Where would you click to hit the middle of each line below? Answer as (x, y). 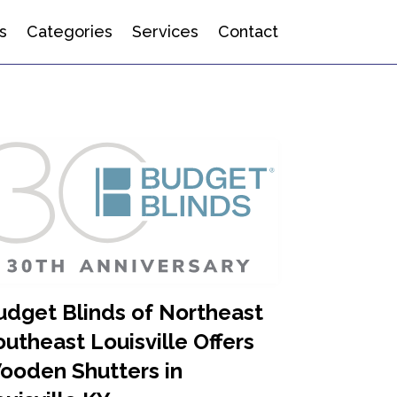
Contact (248, 31)
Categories (69, 31)
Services (165, 31)
